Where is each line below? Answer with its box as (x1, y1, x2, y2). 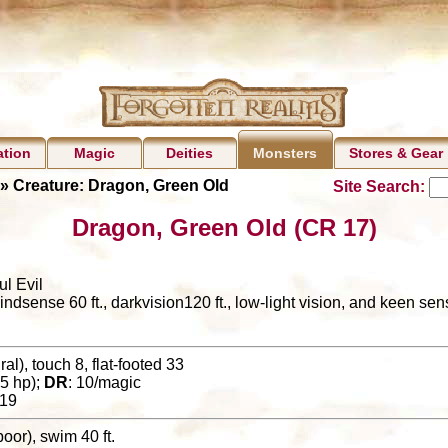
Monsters (253, 145, 318, 162)
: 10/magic (68, 373, 141, 391)
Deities (166, 145, 214, 162)
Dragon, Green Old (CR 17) (71, 213, 377, 241)
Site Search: (332, 177, 429, 195)
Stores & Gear (349, 145, 444, 162)
